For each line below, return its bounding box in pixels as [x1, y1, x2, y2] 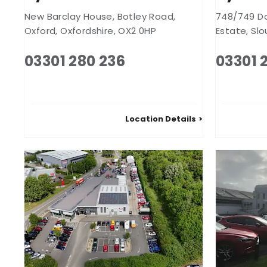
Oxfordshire [60, 24, 114, 38]
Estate [216, 24, 247, 38]
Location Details [125, 113, 196, 125]
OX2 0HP [118, 24, 157, 38]
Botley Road [117, 10, 174, 23]
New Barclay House [24, 10, 113, 23]
